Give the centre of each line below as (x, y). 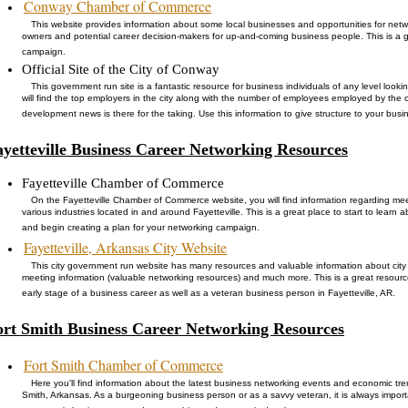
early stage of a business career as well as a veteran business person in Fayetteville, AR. (209, 295)
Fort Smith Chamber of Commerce (123, 364)
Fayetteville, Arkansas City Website (125, 247)
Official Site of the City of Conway (121, 69)
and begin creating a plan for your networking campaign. (141, 229)
